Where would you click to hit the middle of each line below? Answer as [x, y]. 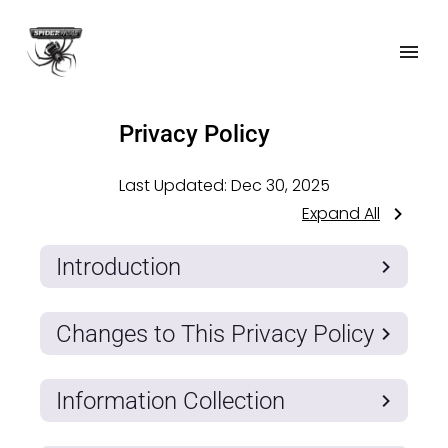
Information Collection [170, 400]
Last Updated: [174, 185]
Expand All [341, 213]
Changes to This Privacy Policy [215, 333]
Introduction [118, 266]
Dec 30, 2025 [280, 185]
